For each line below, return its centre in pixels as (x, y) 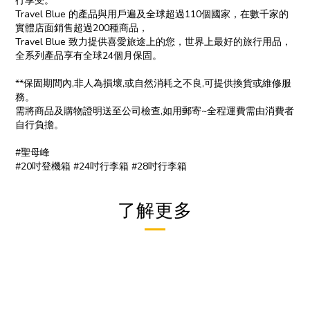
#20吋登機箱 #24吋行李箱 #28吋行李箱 (101, 166)
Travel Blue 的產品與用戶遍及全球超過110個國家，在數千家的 (152, 14)
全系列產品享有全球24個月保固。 (89, 56)
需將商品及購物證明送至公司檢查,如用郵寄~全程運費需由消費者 (155, 111)
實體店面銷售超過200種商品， (82, 28)
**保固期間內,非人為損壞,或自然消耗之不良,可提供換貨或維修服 (153, 83)
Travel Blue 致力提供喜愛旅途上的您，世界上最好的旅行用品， (153, 42)
